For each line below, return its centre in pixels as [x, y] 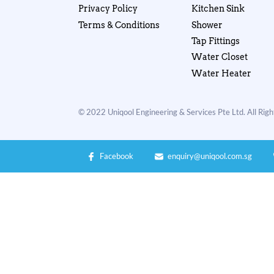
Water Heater [221, 73]
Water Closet [219, 57]
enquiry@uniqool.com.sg [210, 157]
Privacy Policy [108, 9]
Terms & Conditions [119, 25]
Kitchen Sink [218, 9]
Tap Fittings [215, 41]
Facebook [117, 157]
